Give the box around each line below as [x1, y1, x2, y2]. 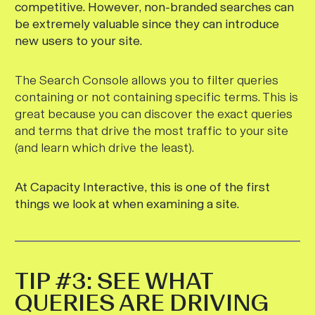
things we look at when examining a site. [15, 196, 239, 212]
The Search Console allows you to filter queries [15, 72, 278, 88]
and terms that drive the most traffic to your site [15, 123, 288, 139]
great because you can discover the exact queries [15, 106, 292, 122]
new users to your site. [15, 33, 142, 49]
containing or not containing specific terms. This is [15, 89, 298, 105]
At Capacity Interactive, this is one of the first [15, 179, 270, 195]
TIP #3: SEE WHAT [15, 266, 213, 295]
